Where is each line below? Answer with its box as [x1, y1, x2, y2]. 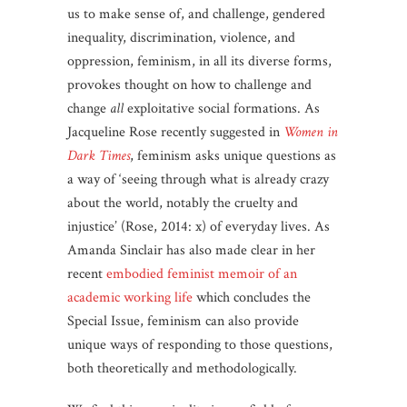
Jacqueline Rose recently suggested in [67, 122, 283, 142]
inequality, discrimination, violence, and [67, 27, 295, 47]
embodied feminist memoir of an [106, 263, 297, 283]
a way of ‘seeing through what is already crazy [67, 169, 329, 189]
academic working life [67, 287, 193, 307]
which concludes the [193, 287, 311, 307]
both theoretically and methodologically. [67, 358, 297, 378]
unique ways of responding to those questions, [67, 334, 333, 354]
